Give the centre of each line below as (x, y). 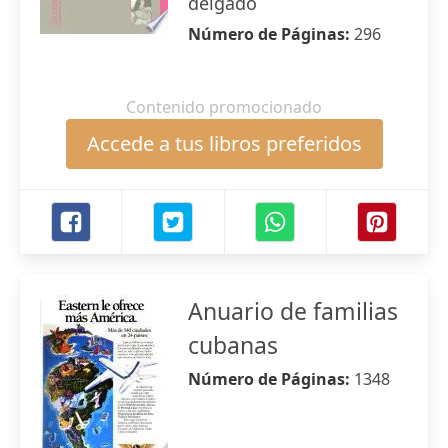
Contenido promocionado (224, 107)
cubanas (233, 345)
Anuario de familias (293, 311)
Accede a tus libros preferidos (224, 143)
